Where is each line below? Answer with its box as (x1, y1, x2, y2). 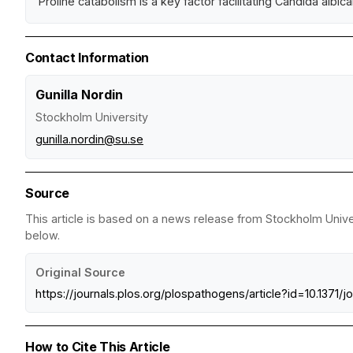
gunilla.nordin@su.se (35, 132, 143, 147)
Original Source (35, 266, 125, 280)
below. (25, 229, 60, 243)
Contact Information (25, 50, 149, 66)
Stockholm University (35, 110, 148, 124)
